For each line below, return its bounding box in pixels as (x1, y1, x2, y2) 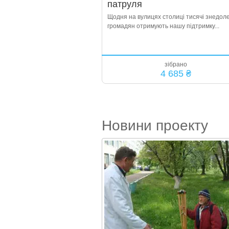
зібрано (165, 61, 187, 68)
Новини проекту (101, 118, 208, 133)
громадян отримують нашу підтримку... (107, 22, 219, 30)
